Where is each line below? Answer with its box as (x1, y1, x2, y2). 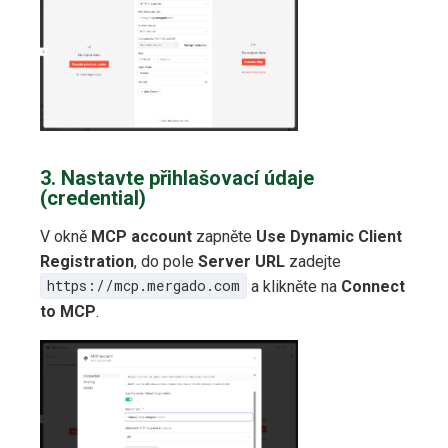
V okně (40, 226, 91, 246)
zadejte (285, 251, 341, 271)
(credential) (40, 185, 146, 210)
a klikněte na (246, 276, 341, 296)
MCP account (91, 226, 192, 246)
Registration (40, 251, 134, 271)
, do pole (134, 251, 198, 271)
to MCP (40, 301, 96, 321)
